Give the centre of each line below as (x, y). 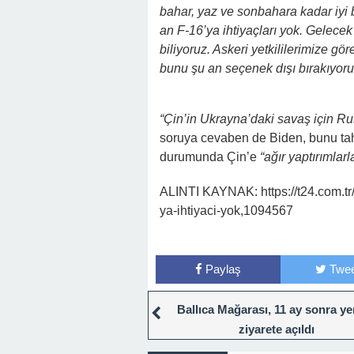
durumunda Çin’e (210, 156)
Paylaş (223, 269)
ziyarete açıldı (276, 329)
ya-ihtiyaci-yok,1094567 (226, 210)
